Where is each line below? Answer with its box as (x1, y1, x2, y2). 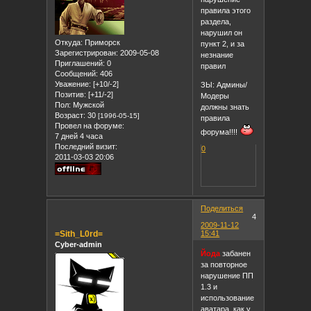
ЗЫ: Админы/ (201, 80, 248, 89)
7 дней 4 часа (55, 131, 103, 140)
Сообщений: (55, 69, 99, 78)
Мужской (71, 100, 105, 109)
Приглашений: (55, 58, 106, 67)
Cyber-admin (55, 239, 103, 249)
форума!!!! (201, 127, 240, 136)
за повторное (201, 260, 248, 269)
